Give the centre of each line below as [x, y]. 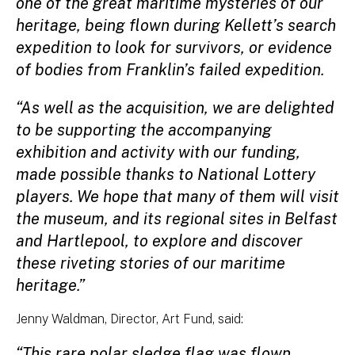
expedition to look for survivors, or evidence [174, 47]
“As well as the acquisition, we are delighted [175, 107]
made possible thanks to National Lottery [166, 174]
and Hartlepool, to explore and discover [159, 240]
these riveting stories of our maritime [151, 263]
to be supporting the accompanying [144, 130]
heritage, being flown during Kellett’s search [176, 25]
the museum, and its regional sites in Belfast [177, 218]
